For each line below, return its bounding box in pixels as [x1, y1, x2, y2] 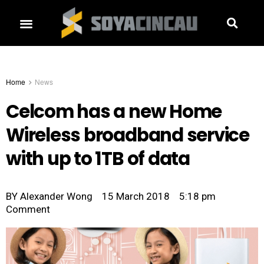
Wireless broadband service [6, 123, 249, 148]
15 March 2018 [102, 190, 170, 203]
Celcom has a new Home [6, 99, 222, 125]
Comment [6, 203, 50, 216]
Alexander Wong [18, 190, 93, 203]
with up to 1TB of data [6, 146, 190, 172]
